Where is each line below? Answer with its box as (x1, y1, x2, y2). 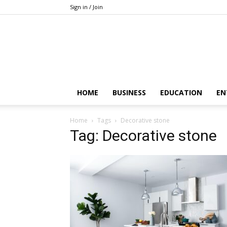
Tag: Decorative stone (70, 127, 217, 144)
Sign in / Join (70, 3, 103, 11)
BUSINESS (112, 88, 146, 97)
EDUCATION (160, 88, 202, 97)
